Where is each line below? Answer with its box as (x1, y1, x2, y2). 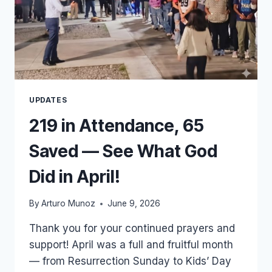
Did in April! (29, 166, 120, 187)
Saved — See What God (29, 140, 217, 161)
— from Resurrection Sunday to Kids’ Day (29, 255, 231, 268)
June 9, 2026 (107, 199, 161, 209)
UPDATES (29, 95, 67, 104)
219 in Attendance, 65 (29, 115, 204, 136)
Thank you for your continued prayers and (29, 222, 235, 235)
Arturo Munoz (41, 199, 96, 209)
